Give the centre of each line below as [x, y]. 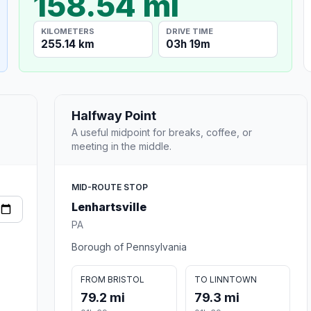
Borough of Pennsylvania [129, 246]
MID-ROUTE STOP [110, 187]
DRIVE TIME [190, 31]
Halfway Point [114, 115]
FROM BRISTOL [112, 279]
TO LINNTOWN [225, 279]
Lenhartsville [109, 207]
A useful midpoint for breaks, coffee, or [162, 132]
